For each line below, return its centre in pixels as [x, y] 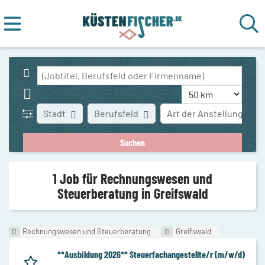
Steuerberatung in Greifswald [132, 193]
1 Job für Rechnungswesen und [132, 178]
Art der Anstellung [205, 113]
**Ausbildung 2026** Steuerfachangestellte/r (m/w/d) [151, 254]
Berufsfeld [117, 113]
